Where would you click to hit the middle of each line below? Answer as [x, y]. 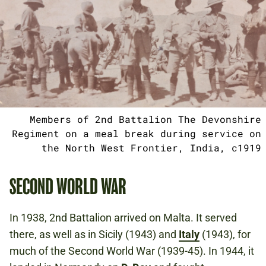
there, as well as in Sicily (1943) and [94, 235]
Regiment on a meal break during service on [137, 134]
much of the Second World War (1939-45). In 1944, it [132, 251]
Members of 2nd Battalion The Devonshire [145, 119]
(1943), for [225, 235]
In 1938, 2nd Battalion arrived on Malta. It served [123, 218]
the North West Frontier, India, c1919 [151, 148]
